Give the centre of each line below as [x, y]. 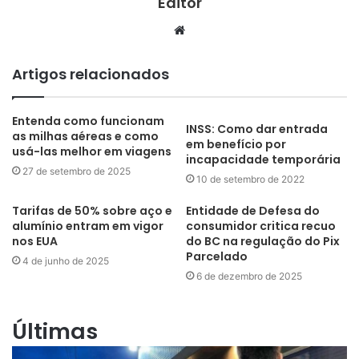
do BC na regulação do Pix [263, 241]
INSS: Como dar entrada [257, 129]
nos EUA [35, 241]
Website [207, 29]
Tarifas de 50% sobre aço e [92, 210]
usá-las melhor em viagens [92, 151]
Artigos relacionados [91, 74]
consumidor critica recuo [261, 226]
